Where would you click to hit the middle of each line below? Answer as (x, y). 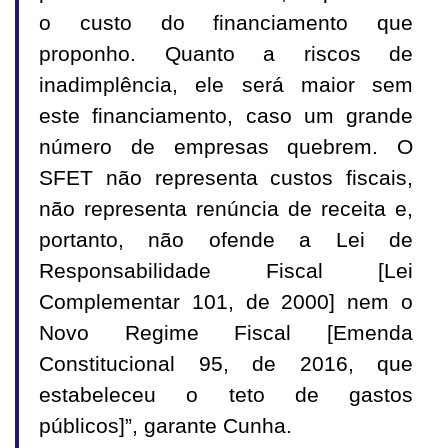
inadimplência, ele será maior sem (226, 85)
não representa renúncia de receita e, (226, 209)
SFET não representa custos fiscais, (226, 178)
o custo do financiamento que (226, 23)
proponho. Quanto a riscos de (226, 54)
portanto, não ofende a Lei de (226, 240)
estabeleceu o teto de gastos (226, 395)
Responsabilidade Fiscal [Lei (226, 271)
